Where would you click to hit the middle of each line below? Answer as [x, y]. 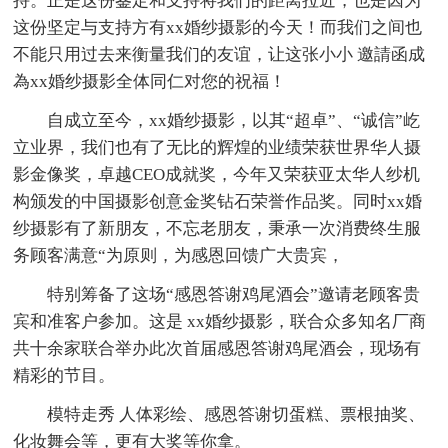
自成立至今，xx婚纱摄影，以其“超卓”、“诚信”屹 [234, 120]
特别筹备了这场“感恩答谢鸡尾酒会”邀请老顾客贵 [234, 294]
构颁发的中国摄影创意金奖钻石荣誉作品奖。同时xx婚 [218, 201]
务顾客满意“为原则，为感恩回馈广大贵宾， [179, 255]
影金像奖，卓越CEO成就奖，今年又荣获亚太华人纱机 [217, 174]
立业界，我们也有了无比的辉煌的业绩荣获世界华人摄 [217, 147]
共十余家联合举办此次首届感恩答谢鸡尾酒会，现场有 [217, 348]
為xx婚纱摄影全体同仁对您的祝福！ [150, 81]
